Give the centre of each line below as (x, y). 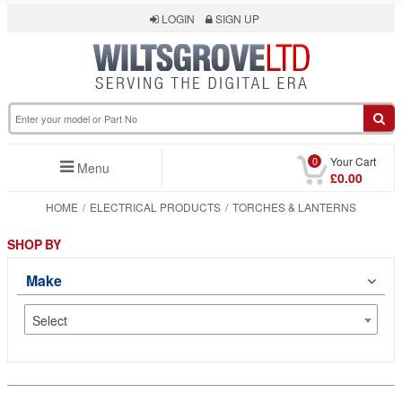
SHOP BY (35, 244)
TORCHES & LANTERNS (294, 207)
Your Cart (353, 161)
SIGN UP (236, 18)
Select (50, 320)
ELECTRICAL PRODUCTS (155, 207)
